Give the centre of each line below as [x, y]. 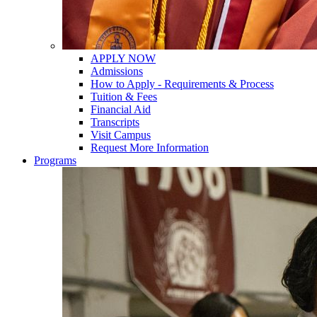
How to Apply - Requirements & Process [182, 84]
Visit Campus [121, 135]
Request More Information [150, 148]
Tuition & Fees [124, 97]
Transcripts [115, 122]
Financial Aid [121, 109]
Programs [55, 160]
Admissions [117, 71]
